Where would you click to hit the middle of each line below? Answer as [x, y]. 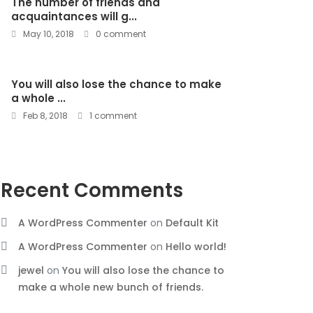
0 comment [120, 34]
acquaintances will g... [74, 16]
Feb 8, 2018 [44, 115]
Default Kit [192, 223]
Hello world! [196, 246]
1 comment [112, 115]
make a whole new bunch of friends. [111, 287]
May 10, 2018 [48, 34]
